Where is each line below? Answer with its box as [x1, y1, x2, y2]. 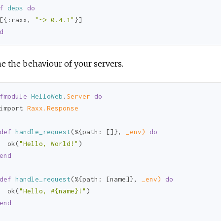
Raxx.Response [27, 104, 78, 112]
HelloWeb [31, 92, 63, 100]
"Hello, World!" [19, 140, 78, 147]
